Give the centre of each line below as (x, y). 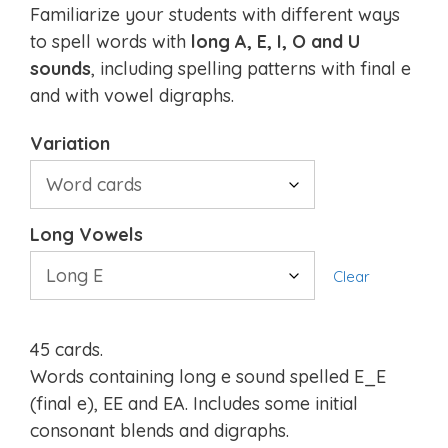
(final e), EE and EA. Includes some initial (194, 404)
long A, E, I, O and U (275, 42)
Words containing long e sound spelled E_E (208, 377)
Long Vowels (86, 235)
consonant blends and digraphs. (159, 431)
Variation (70, 144)
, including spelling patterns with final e (251, 69)
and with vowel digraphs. (132, 96)
